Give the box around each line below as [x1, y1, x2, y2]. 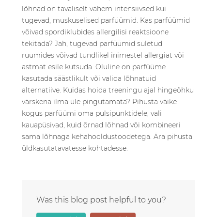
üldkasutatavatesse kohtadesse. [22, 144, 128, 153]
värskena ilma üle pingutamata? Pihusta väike [22, 97, 177, 106]
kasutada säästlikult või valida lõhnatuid [22, 74, 156, 83]
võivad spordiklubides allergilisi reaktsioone [22, 28, 169, 36]
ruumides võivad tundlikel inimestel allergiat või [22, 51, 184, 60]
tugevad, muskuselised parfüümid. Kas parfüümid [22, 16, 190, 25]
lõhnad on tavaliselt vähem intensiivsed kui [22, 4, 166, 13]
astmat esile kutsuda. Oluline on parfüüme [22, 62, 166, 71]
